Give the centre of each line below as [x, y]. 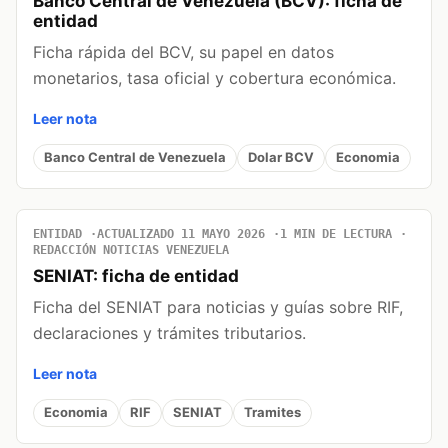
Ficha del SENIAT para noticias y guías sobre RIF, [218, 306]
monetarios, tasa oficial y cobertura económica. [214, 77]
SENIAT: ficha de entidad [136, 275]
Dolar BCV [281, 157]
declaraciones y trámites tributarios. [169, 332]
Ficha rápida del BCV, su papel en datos [183, 51]
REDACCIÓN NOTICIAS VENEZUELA [131, 249]
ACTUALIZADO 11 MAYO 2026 [181, 233]
